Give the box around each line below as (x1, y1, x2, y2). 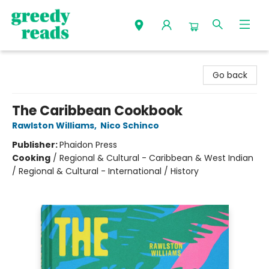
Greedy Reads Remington (9, 56, 116, 68)
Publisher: (12, 139, 59, 151)
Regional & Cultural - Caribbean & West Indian (59, 152, 253, 164)
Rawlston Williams (12, 119, 94, 131)
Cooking (12, 152, 50, 164)
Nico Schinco (100, 119, 159, 131)
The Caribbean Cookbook (12, 101, 183, 120)
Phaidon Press (59, 139, 117, 151)
